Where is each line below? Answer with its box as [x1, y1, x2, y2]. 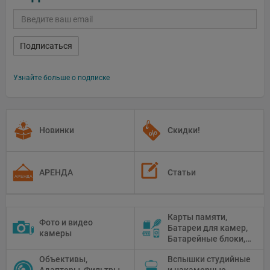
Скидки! [168, 125, 200, 136]
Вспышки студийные [168, 254, 251, 265]
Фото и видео [39, 218, 93, 228]
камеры [39, 228, 72, 239]
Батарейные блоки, [168, 234, 245, 244]
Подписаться [20, 41, 72, 51]
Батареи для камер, [168, 223, 248, 233]
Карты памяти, [168, 212, 227, 222]
